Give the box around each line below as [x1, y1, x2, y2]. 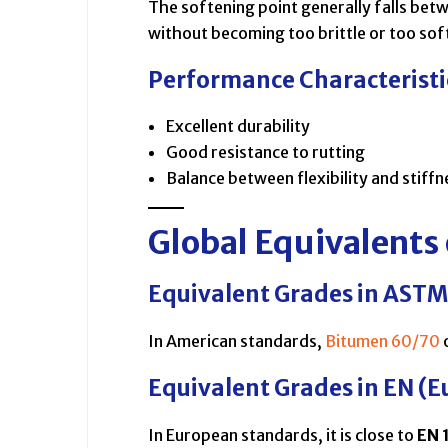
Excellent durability [166, 116, 310, 137]
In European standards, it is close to [148, 425, 417, 446]
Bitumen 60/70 [325, 331, 440, 352]
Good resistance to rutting [166, 142, 365, 163]
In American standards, [148, 331, 325, 352]
